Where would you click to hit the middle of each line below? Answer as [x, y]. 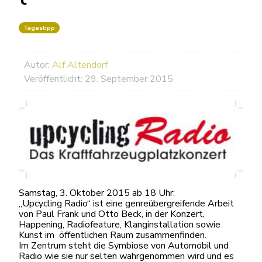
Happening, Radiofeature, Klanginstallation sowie [120, 225]
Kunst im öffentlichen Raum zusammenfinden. [113, 235]
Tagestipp [39, 28]
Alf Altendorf [80, 65]
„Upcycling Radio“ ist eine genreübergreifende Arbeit [126, 204]
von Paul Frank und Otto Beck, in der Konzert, [112, 214]
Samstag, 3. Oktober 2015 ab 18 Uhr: [97, 193]
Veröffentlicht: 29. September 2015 [99, 79]
